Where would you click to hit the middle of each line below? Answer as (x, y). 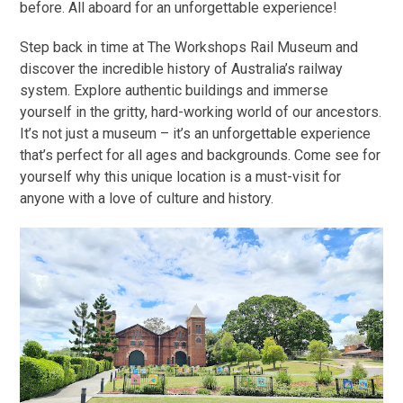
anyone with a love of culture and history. (147, 199)
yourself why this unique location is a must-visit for (181, 177)
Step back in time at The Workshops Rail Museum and (189, 48)
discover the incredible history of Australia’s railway (182, 69)
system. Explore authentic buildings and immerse (175, 91)
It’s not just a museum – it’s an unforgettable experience (196, 134)
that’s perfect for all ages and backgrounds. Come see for (201, 156)
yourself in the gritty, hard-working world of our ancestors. (201, 112)
